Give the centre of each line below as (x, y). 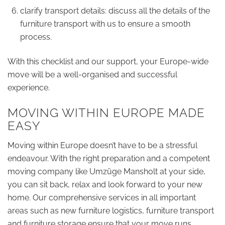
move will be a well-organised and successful (92, 74)
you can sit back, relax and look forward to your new (105, 185)
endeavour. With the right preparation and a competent (109, 159)
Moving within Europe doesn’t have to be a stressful (102, 146)
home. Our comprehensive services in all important (102, 198)
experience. (29, 87)
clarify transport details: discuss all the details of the (115, 11)
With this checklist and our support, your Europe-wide (108, 61)
